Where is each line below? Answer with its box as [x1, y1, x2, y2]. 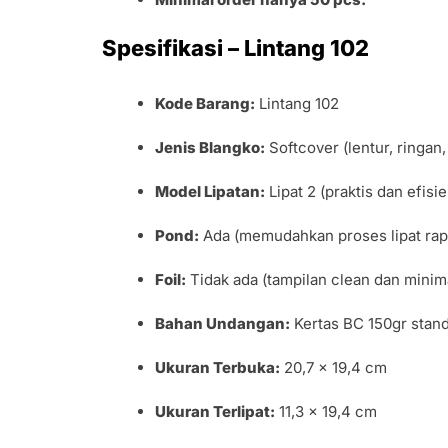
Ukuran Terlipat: [155, 402, 276, 422]
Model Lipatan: [155, 182, 266, 202]
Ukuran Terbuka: [155, 358, 281, 378]
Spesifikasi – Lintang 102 [102, 35, 369, 62]
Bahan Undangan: [155, 314, 291, 334]
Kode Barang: [155, 94, 256, 114]
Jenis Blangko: [155, 138, 266, 158]
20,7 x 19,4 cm [280, 358, 388, 378]
